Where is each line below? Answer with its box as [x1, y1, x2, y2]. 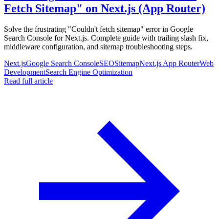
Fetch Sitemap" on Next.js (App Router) [4, 1, 205, 15]
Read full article [4, 76, 53, 85]
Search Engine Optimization [45, 67, 132, 76]
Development [4, 67, 45, 76]
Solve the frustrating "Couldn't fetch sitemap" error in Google [4, 24, 193, 33]
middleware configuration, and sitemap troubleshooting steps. [4, 42, 193, 51]
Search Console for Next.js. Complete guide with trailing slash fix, [4, 33, 208, 42]
